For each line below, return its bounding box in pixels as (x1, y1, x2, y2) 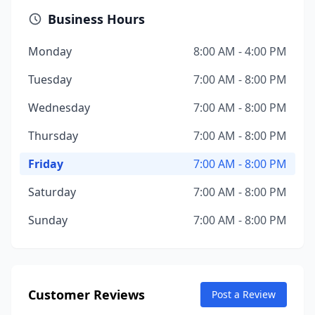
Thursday (28, 128, 78, 143)
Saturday (28, 184, 76, 200)
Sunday (28, 212, 67, 228)
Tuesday (28, 72, 72, 87)
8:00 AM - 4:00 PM (193, 44, 287, 59)
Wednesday (28, 100, 90, 115)
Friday (28, 156, 63, 172)
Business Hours (48, 11, 145, 27)
